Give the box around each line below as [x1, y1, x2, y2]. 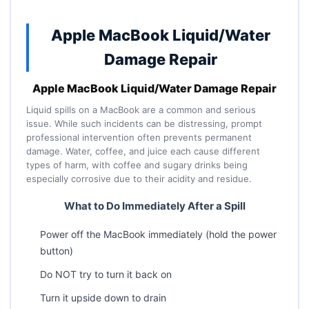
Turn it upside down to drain [39, 291, 166, 303]
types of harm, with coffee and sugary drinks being [26, 159, 248, 170]
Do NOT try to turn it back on [39, 268, 172, 280]
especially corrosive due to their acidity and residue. [26, 172, 252, 184]
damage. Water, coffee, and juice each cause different [26, 145, 260, 157]
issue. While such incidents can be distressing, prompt [26, 117, 262, 129]
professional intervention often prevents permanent [26, 131, 252, 143]
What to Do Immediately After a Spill [63, 199, 246, 212]
